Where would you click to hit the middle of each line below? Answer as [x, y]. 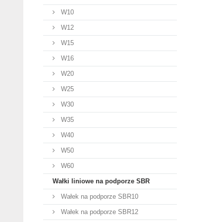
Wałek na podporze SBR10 [99, 196]
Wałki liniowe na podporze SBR [101, 181]
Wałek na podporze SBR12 [99, 212]
